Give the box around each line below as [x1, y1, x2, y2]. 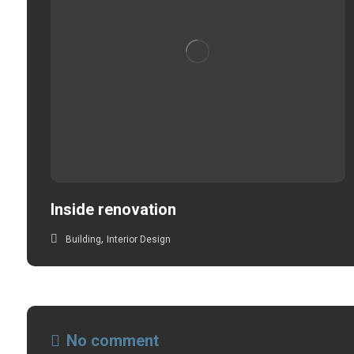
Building [65, 233, 101, 245]
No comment [66, 330, 159, 350]
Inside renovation [50, 199, 176, 219]
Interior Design [106, 233, 171, 245]
